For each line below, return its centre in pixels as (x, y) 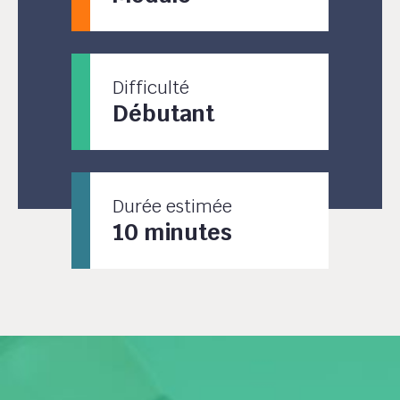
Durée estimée (173, 206)
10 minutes (173, 232)
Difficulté (151, 87)
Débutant (164, 113)
